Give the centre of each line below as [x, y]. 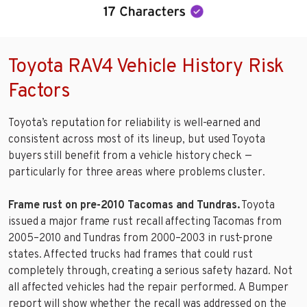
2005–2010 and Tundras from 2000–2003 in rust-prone [141, 238]
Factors [39, 91]
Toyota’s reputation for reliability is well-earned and [134, 123]
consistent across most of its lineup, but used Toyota [137, 139]
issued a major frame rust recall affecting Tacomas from [145, 222]
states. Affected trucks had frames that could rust [131, 255]
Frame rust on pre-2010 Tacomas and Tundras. [124, 205]
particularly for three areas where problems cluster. [137, 172]
